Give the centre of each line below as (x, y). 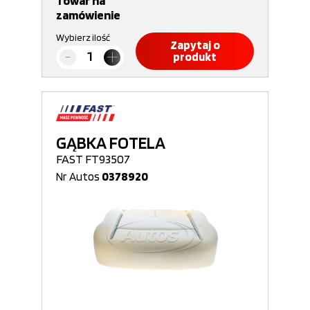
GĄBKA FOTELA (111, 143)
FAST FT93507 (93, 159)
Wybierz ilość (83, 37)
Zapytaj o (195, 45)
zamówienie (88, 15)
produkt (195, 57)
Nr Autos (79, 176)
